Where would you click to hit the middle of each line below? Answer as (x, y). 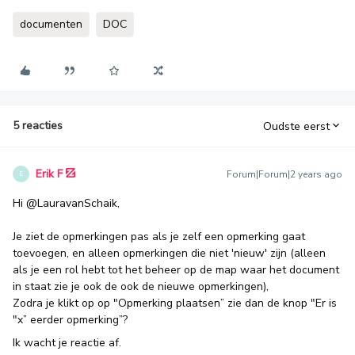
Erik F (49, 174)
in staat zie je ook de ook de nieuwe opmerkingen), (141, 286)
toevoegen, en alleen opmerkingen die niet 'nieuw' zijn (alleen (169, 253)
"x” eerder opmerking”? (70, 320)
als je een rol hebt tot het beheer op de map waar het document (176, 270)
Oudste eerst (296, 126)
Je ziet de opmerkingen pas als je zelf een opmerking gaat (159, 237)
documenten (51, 24)
